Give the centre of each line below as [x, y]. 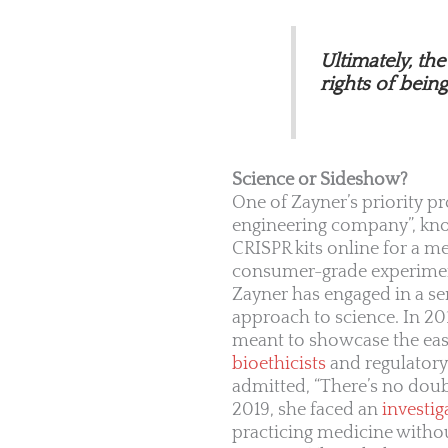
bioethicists [279, 363]
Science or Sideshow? [320, 179]
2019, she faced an [307, 409]
